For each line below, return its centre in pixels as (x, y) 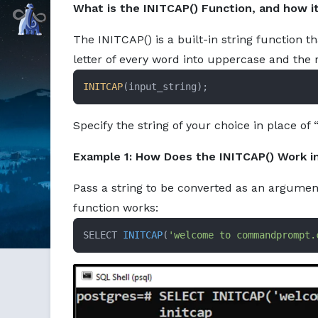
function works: (116, 207)
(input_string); (165, 86)
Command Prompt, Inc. (114, 18)
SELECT (103, 235)
